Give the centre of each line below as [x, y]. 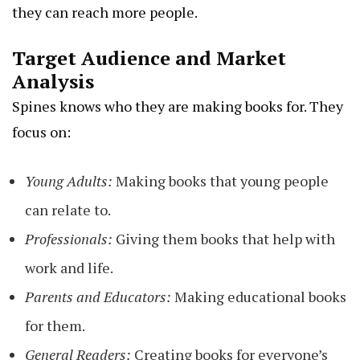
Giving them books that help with [224, 239]
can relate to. [68, 210]
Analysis [53, 82]
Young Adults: [69, 181]
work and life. [69, 268]
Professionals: [69, 239]
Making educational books [259, 297]
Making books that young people [221, 181]
